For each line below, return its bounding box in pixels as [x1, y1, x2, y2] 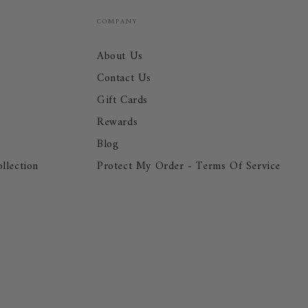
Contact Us [97, 69, 152, 89]
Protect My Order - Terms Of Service [97, 157, 281, 177]
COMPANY [97, 16, 138, 28]
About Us [97, 47, 143, 67]
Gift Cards [97, 91, 148, 111]
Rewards [97, 113, 138, 133]
